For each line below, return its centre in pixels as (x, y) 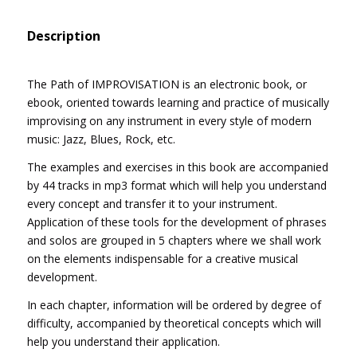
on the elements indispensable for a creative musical (162, 259)
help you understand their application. (123, 342)
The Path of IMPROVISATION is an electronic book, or (167, 84)
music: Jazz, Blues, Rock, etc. (101, 139)
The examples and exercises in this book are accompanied (177, 167)
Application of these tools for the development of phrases (177, 222)
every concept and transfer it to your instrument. (152, 204)
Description (63, 36)
